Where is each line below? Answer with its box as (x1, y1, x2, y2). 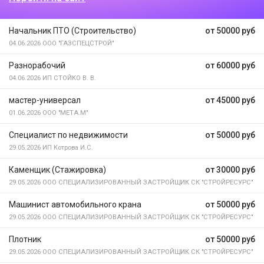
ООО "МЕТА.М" (41, 109, 88, 117)
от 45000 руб (205, 95, 255, 105)
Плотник (9, 235, 41, 244)
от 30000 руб (205, 165, 255, 174)
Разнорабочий (9, 61, 65, 70)
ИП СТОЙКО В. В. (41, 74, 96, 82)
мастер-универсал (9, 95, 81, 105)
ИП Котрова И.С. (41, 144, 93, 151)
